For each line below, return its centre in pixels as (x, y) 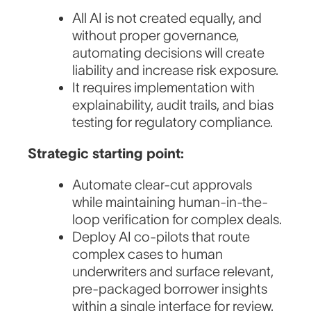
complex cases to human (148, 254)
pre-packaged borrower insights (170, 289)
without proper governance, (156, 36)
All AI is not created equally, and (167, 18)
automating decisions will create (169, 53)
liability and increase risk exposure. (176, 70)
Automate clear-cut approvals (162, 185)
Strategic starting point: (106, 154)
